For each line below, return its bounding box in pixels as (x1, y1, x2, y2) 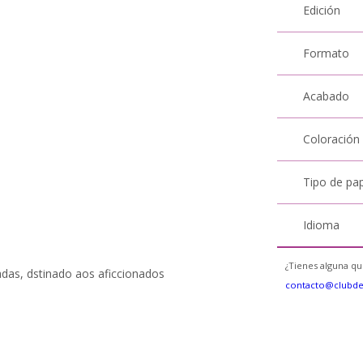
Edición (303, 2, 341, 18)
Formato (303, 45, 350, 61)
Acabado (303, 88, 350, 104)
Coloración (303, 131, 361, 147)
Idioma (303, 217, 340, 233)
